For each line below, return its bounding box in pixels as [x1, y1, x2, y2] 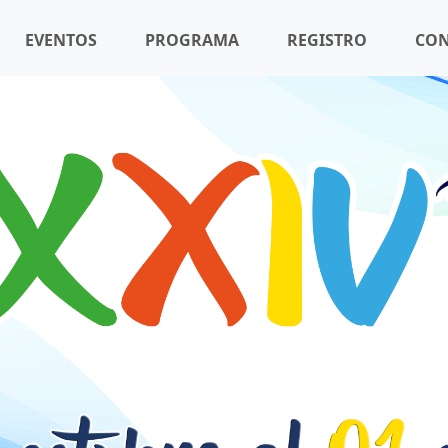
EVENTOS [25, 29, 97, 51]
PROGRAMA [145, 29, 239, 51]
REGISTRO [287, 29, 367, 51]
